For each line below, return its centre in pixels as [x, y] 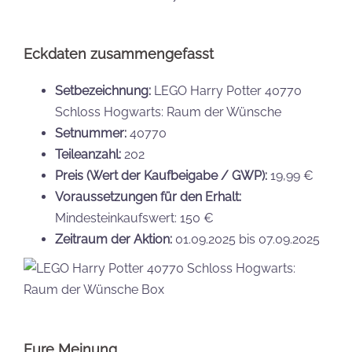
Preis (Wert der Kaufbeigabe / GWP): [161, 175]
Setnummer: [91, 133]
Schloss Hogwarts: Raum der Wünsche [168, 112]
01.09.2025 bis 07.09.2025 [246, 239]
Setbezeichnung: [103, 90]
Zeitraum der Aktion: [114, 239]
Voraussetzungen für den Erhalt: [148, 196]
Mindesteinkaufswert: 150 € [134, 218]
